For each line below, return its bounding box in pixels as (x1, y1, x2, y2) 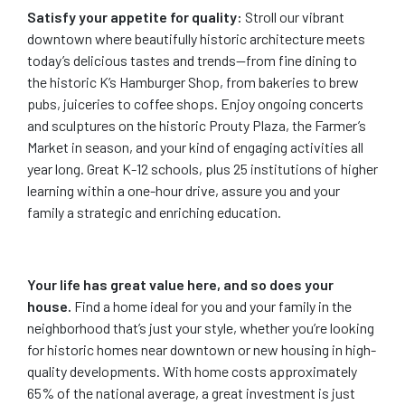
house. (27, 297, 71, 315)
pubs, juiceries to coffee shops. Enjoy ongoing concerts (27, 94, 363, 112)
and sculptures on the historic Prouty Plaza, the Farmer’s (27, 116, 366, 134)
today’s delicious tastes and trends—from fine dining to (27, 51, 357, 69)
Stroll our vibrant (242, 7, 344, 25)
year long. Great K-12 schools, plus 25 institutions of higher (27, 159, 378, 177)
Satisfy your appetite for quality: (27, 7, 242, 25)
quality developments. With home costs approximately (27, 362, 357, 380)
